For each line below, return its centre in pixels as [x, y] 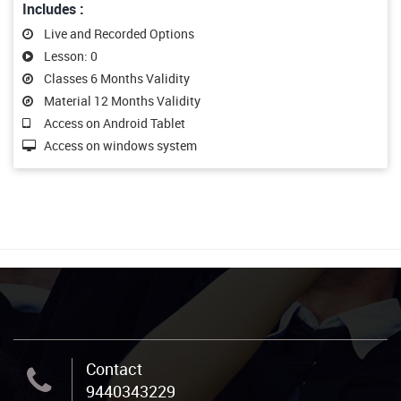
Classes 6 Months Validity [117, 78]
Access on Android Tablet [115, 123]
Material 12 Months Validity [122, 101]
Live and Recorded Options [119, 34]
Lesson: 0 [71, 56]
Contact [114, 369]
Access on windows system [120, 145]
